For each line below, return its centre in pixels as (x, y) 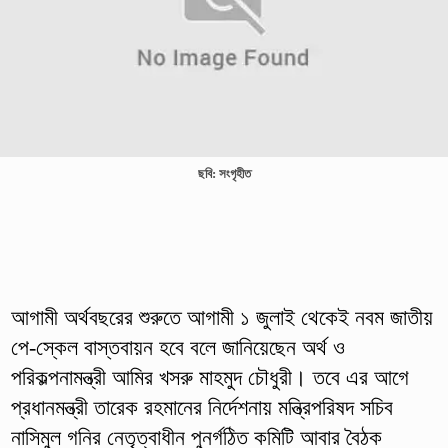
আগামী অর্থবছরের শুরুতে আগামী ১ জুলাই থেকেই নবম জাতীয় (221, 317)
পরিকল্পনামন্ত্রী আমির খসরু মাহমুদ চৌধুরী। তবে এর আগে (209, 377)
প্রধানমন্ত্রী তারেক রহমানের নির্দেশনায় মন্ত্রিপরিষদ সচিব (201, 407)
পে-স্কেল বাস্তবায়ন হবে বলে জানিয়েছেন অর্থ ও (177, 347)
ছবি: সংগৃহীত (224, 173)
